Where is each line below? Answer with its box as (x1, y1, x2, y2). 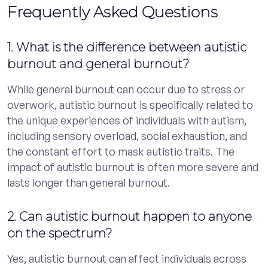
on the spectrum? (7, 226, 112, 240)
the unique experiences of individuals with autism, (7, 113, 246, 127)
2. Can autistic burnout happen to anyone (7, 209, 252, 224)
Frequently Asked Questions (7, 2, 218, 21)
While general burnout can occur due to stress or (7, 82, 245, 96)
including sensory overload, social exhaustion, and (7, 129, 247, 142)
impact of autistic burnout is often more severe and (7, 160, 258, 173)
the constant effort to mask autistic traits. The (7, 144, 234, 158)
